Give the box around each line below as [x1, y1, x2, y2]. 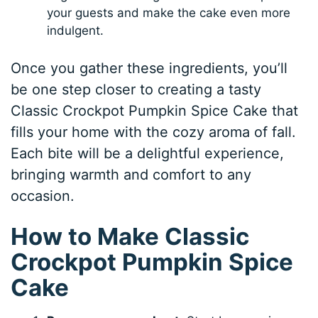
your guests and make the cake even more [47, 5, 291, 20]
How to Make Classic [11, 222, 250, 251]
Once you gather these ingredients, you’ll [11, 60, 288, 77]
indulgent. [47, 23, 104, 38]
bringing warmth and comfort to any [11, 166, 252, 184]
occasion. [11, 187, 75, 205]
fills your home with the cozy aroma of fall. [11, 124, 297, 141]
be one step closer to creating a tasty [11, 81, 262, 99]
